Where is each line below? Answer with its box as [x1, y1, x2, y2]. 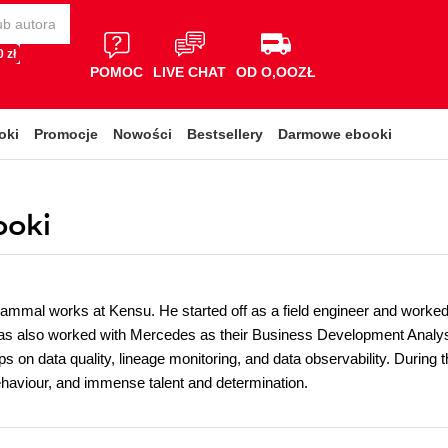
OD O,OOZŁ [236, 63, 316, 80]
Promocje [34, 126, 98, 142]
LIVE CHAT [153, 63, 226, 80]
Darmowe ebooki [278, 126, 392, 142]
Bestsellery [187, 126, 263, 142]
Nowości [113, 126, 172, 142]
